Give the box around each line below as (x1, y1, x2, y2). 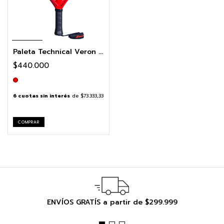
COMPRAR (18, 118, 39, 125)
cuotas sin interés (16, 91, 70, 99)
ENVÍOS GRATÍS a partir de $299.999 (46, 196, 177, 207)
